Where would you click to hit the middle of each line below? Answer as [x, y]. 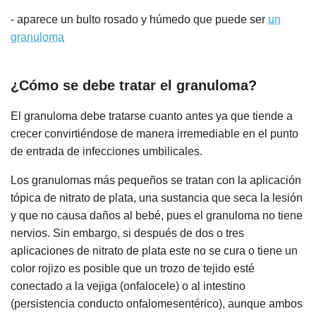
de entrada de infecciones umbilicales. [107, 152]
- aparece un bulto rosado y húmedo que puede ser [139, 19]
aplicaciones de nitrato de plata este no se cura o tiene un [154, 251]
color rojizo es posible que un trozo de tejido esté [133, 269]
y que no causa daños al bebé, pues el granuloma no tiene [157, 216]
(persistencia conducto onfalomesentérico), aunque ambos [157, 304]
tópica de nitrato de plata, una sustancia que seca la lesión [157, 198]
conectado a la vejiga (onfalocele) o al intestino [128, 286]
